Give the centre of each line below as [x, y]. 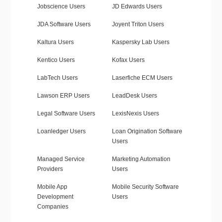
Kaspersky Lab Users [140, 42]
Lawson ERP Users [63, 96]
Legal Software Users [66, 114]
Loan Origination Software [147, 132]
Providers [50, 169]
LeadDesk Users [134, 96]
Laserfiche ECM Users [142, 78]
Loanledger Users [61, 132]
